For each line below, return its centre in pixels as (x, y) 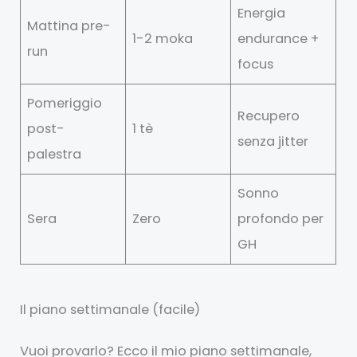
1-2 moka (163, 39)
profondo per (281, 219)
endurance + (279, 39)
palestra (55, 155)
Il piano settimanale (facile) (110, 310)
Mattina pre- (69, 26)
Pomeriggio (65, 104)
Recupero (269, 116)
